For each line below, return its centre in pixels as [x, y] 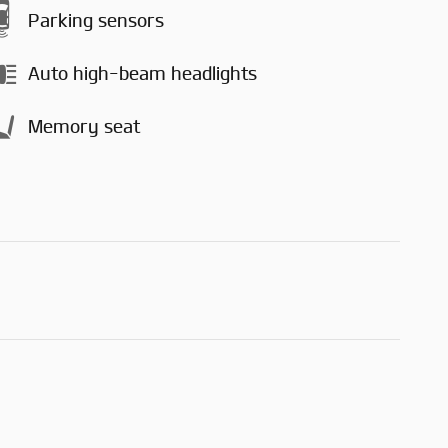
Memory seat [84, 127]
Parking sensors [96, 21]
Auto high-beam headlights [142, 74]
